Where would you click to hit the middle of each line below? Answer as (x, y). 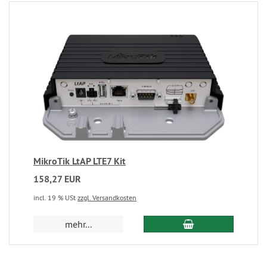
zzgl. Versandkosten (107, 197)
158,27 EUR (57, 179)
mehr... (79, 224)
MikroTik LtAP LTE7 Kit (80, 161)
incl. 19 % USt (55, 197)
